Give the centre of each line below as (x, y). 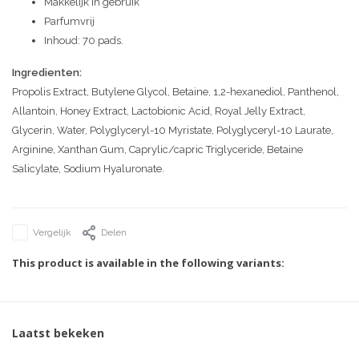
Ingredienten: (47, 73)
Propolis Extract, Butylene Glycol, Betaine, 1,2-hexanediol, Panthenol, (175, 92)
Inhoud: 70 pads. (84, 41)
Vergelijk (52, 233)
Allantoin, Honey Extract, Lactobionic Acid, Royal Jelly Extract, (159, 111)
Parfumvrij (69, 22)
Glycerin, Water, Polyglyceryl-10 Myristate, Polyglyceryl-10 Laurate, (173, 131)
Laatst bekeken (58, 333)
